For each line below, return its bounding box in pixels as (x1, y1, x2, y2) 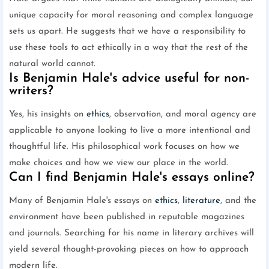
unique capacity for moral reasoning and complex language (9, 11, 253, 20)
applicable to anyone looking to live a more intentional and (9, 126, 250, 136)
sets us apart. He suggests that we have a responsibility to (9, 27, 246, 37)
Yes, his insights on (9, 110, 86, 119)
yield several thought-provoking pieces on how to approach (9, 245, 249, 255)
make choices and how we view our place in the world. (9, 159, 228, 168)
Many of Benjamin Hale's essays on (9, 196, 155, 206)
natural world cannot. (9, 59, 95, 69)
